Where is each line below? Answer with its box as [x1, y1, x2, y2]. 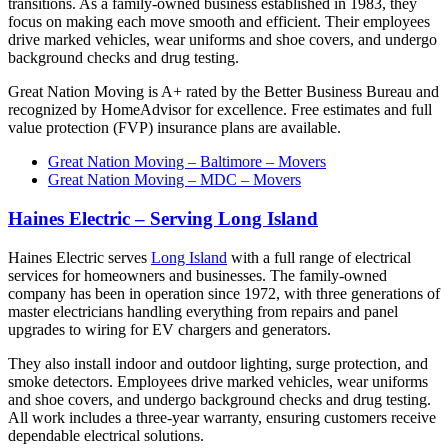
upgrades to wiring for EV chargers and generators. [8, 320, 331, 338]
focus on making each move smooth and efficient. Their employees [8, 13, 430, 31]
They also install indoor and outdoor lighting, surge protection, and [8, 354, 428, 372]
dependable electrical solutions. [8, 426, 204, 444]
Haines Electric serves [8, 248, 151, 266]
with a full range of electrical [227, 248, 411, 266]
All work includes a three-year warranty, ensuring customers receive [8, 408, 436, 426]
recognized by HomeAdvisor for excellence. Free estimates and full [8, 101, 432, 119]
